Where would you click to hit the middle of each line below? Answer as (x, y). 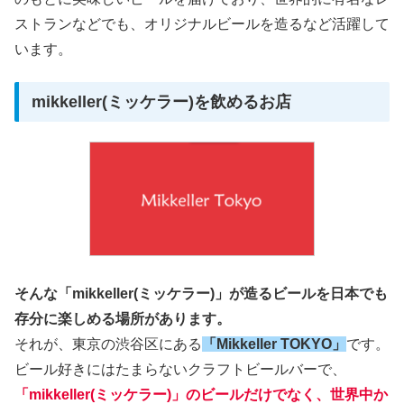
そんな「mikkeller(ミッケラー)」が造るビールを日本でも (201, 294)
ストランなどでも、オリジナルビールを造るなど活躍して (202, 23)
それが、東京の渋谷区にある (108, 344)
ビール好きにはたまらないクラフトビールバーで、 (180, 370)
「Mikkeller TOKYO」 (274, 344)
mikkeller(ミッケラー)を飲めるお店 (162, 102)
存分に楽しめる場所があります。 (123, 319)
